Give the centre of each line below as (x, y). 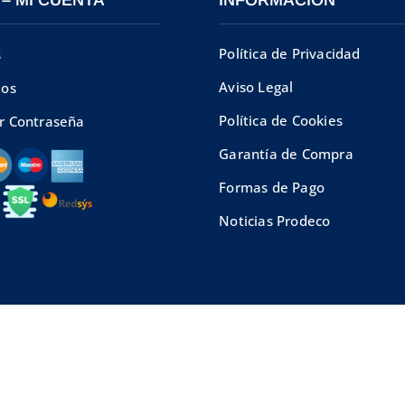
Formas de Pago (272, 187)
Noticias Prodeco (275, 220)
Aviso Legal (256, 86)
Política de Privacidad (290, 53)
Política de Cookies (281, 120)
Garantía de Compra (286, 153)
